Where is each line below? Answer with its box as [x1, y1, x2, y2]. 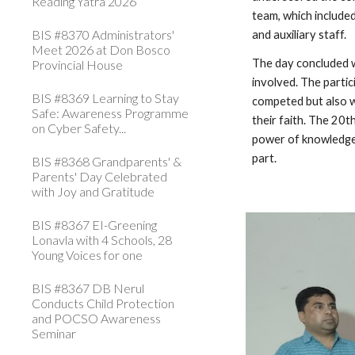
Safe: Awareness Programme [32, 105, 189, 120]
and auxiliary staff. [252, 28, 347, 41]
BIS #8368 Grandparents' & [32, 154, 181, 169]
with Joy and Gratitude [32, 184, 155, 199]
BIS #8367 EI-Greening [32, 217, 157, 232]
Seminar [32, 326, 76, 341]
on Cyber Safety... [32, 120, 126, 136]
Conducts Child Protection [32, 296, 174, 311]
